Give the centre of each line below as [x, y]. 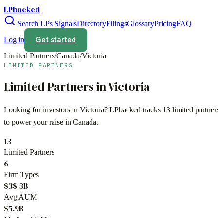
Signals [65, 24]
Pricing [165, 24]
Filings [117, 24]
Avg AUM [20, 197]
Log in [14, 40]
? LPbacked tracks [133, 109]
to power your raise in [38, 122]
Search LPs [34, 24]
